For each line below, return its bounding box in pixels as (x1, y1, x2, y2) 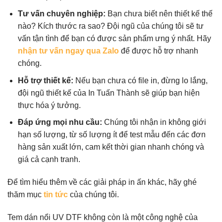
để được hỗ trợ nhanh (118, 47, 198, 55)
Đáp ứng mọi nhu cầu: (17, 118, 102, 127)
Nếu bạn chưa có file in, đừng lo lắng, (73, 76, 208, 85)
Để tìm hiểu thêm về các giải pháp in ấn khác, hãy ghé (7, 178, 197, 187)
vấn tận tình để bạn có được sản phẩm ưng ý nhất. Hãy (17, 34, 211, 43)
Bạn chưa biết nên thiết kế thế (105, 9, 213, 18)
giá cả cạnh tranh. (17, 155, 80, 164)
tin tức (44, 190, 68, 199)
